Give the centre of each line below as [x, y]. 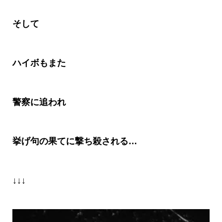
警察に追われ [39, 102]
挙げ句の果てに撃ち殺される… [75, 141]
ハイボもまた [39, 63]
